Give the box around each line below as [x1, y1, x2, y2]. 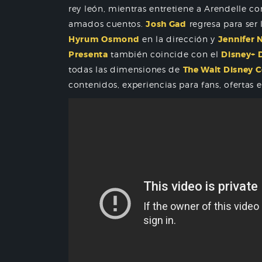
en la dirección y [139, 34, 218, 44]
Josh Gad [146, 19, 187, 29]
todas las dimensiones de [68, 64, 183, 74]
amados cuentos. [68, 19, 146, 29]
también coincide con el [108, 49, 222, 59]
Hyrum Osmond [68, 34, 140, 44]
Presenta [68, 49, 108, 60]
